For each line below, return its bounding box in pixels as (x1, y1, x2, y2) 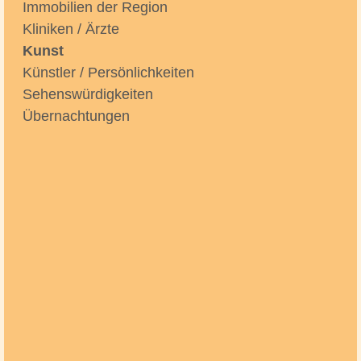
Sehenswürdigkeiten (23, 86, 153, 102)
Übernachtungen (23, 108, 130, 124)
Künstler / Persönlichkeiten (23, 64, 194, 81)
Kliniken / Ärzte (23, 21, 119, 37)
